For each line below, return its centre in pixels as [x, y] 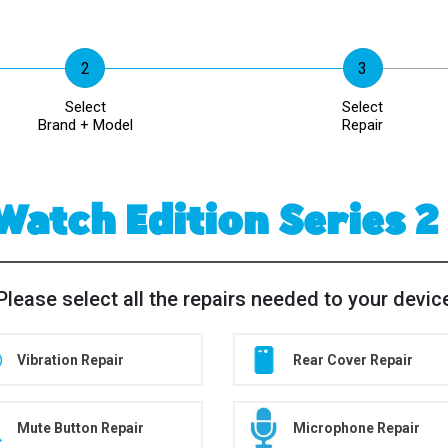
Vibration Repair [70, 359]
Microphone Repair [356, 427]
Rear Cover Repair [352, 359]
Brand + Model [85, 125]
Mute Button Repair [80, 427]
